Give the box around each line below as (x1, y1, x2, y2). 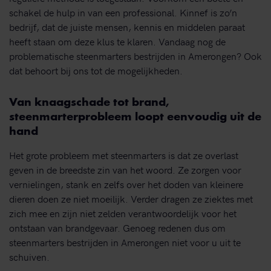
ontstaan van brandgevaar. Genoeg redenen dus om (9, 220, 226, 234)
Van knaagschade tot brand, (9, 97, 169, 109)
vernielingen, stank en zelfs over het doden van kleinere (9, 177, 243, 191)
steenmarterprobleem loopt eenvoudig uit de (9, 111, 261, 124)
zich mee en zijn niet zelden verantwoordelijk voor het (9, 206, 237, 220)
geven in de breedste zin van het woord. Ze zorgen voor (9, 162, 241, 176)
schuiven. (9, 249, 50, 263)
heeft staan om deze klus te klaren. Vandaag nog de (9, 34, 226, 48)
